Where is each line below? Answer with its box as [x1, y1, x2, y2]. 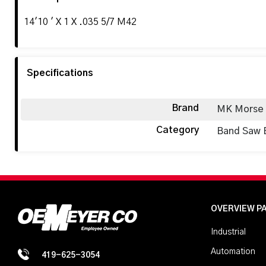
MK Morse [217, 104, 264, 114]
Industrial [211, 227, 246, 236]
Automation [211, 247, 255, 256]
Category [156, 125, 199, 135]
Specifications [27, 68, 93, 78]
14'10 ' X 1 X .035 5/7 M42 [24, 17, 137, 27]
